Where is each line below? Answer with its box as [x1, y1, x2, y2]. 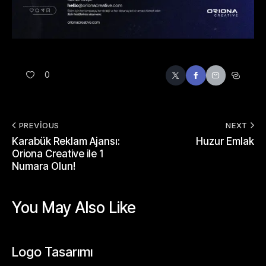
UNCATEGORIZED [12, 230, 81, 240]
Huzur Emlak [196, 135, 254, 147]
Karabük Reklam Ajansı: [12, 135, 120, 147]
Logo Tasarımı [12, 244, 93, 260]
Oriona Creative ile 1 [12, 148, 103, 160]
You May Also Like [12, 198, 136, 217]
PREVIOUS [18, 121, 59, 130]
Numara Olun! [12, 160, 75, 172]
